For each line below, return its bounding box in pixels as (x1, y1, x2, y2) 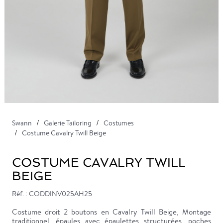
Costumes (104, 118, 134, 128)
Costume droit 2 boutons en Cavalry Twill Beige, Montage (12, 207, 211, 217)
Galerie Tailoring (44, 118, 92, 128)
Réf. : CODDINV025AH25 (12, 189, 92, 199)
